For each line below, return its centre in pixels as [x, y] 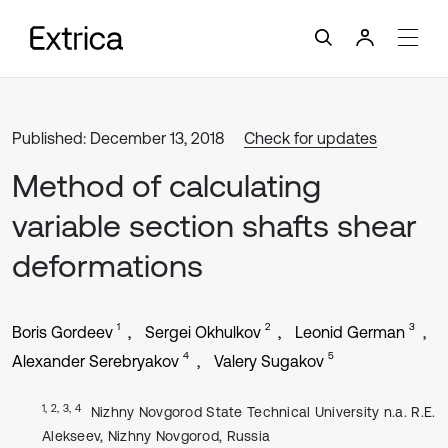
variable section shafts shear [214, 225]
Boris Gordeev [62, 332]
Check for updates [310, 138]
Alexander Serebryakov [95, 361]
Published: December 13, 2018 [118, 138]
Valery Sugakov [269, 361]
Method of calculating [166, 185]
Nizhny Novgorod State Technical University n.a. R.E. [263, 412]
